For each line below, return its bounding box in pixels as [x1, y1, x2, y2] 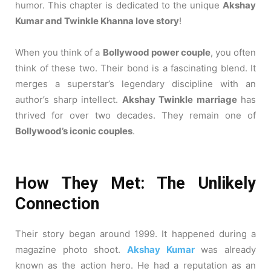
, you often [210, 47, 256, 58]
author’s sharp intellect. [15, 94, 122, 105]
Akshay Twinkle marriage [122, 94, 237, 105]
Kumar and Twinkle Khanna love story [15, 15, 179, 27]
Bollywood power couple [102, 47, 211, 58]
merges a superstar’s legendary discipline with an [15, 78, 256, 90]
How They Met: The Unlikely [15, 174, 256, 193]
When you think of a [15, 47, 103, 58]
